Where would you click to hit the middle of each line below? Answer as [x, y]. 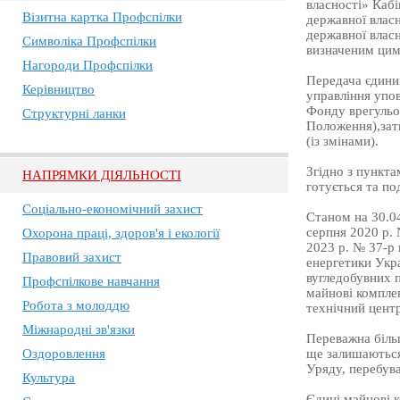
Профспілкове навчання [91, 281]
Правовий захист [72, 257]
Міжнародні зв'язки [79, 329]
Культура [49, 378]
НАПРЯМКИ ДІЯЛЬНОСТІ [102, 175]
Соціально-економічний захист [112, 209]
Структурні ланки [74, 113]
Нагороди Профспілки [87, 65]
